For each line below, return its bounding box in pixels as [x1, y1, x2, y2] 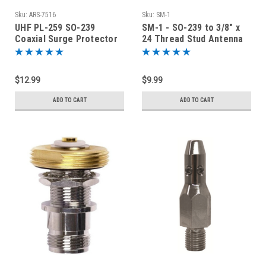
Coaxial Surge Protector [15, 33, 118, 45]
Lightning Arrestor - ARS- [15, 45, 123, 56]
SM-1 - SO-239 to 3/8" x [142, 22, 240, 33]
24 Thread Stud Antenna [142, 33, 243, 45]
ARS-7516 [29, 11, 56, 19]
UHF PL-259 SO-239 [15, 22, 96, 33]
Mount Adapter [142, 45, 205, 56]
